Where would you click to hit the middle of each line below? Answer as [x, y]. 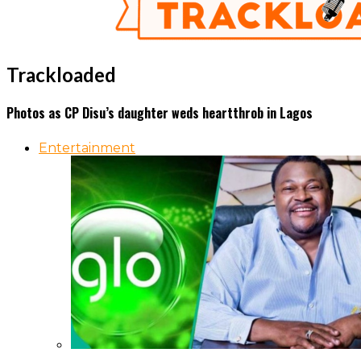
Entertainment [87, 148]
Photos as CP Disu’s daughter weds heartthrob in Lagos [160, 113]
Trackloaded [61, 74]
